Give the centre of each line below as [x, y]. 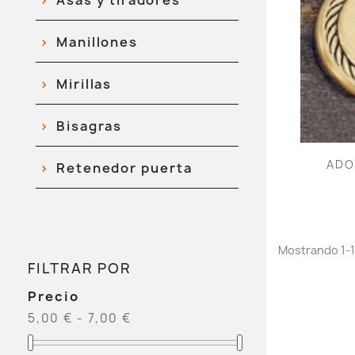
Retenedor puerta [124, 168]
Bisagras [89, 126]
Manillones [97, 42]
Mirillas [84, 84]
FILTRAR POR [80, 268]
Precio [53, 296]
